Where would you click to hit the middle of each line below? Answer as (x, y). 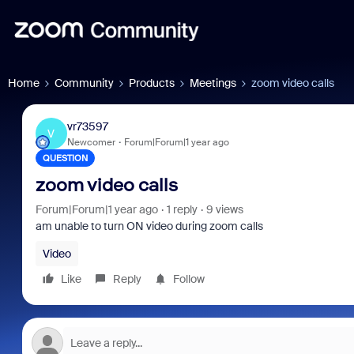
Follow (188, 279)
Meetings (213, 83)
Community (84, 83)
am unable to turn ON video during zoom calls (149, 226)
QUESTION (65, 158)
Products (152, 83)
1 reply (182, 209)
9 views (224, 209)
